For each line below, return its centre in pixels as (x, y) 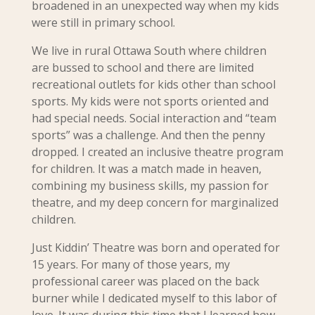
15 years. (56, 264)
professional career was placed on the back (145, 281)
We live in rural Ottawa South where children (149, 51)
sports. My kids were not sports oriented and (150, 101)
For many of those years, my (155, 264)
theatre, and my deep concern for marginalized (155, 202)
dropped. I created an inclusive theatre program (157, 152)
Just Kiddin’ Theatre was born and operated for (155, 247)
